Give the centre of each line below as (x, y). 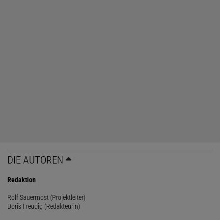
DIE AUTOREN (35, 160)
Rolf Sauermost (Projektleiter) (46, 197)
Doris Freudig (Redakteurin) (44, 206)
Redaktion (22, 179)
